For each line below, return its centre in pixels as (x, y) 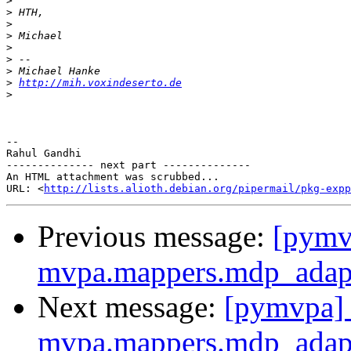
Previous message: (155, 237)
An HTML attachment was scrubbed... (113, 177)
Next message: (131, 307)
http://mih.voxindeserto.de (100, 83)
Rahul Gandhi (44, 154)
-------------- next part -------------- (128, 165)
